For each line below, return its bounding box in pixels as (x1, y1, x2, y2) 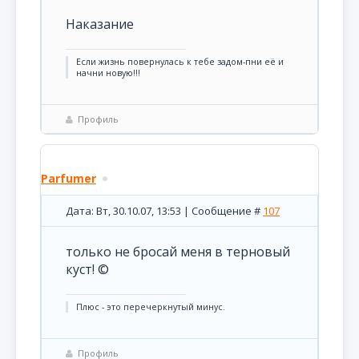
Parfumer (41, 171, 96, 186)
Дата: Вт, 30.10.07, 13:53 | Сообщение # (66, 204, 263, 218)
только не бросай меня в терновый (66, 243, 290, 260)
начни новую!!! (76, 67, 140, 79)
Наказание (66, 15, 134, 33)
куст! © (66, 260, 109, 278)
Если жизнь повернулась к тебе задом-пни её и (76, 56, 284, 67)
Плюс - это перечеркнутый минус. (76, 301, 225, 313)
